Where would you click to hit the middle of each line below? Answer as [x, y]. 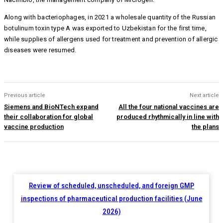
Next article [204, 96]
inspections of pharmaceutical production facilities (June [111, 199]
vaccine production [34, 127]
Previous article [25, 96]
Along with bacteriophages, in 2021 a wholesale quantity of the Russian [110, 17]
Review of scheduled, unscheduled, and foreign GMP [111, 186]
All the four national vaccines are [168, 107]
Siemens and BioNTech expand [51, 107]
